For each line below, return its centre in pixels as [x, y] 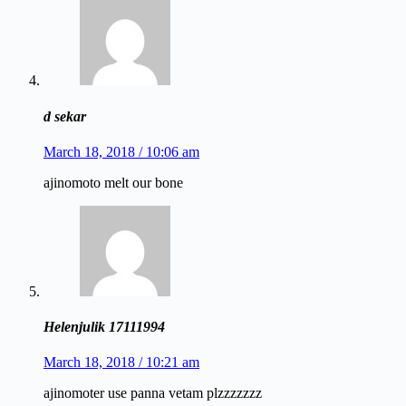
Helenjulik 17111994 [104, 327]
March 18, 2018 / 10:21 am [121, 362]
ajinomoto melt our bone [113, 182]
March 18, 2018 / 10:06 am [121, 151]
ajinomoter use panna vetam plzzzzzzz [153, 393]
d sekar [65, 116]
